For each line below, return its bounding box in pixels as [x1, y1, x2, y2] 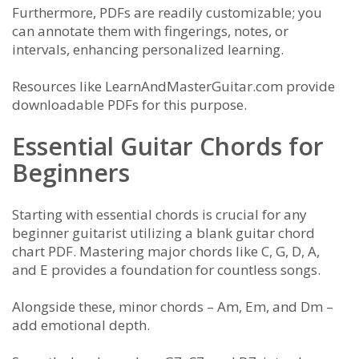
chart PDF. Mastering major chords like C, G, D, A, [12, 241, 320, 260]
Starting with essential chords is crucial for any [12, 204, 307, 224]
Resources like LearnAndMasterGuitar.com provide [12, 76, 335, 95]
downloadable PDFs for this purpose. [12, 95, 247, 114]
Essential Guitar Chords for [12, 129, 324, 163]
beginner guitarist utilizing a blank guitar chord [12, 223, 315, 242]
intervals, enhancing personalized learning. [12, 39, 284, 58]
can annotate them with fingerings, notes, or [12, 21, 288, 40]
